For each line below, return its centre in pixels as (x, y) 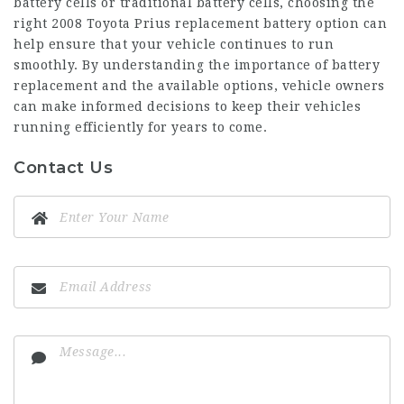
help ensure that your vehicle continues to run (174, 45)
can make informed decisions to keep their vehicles (187, 107)
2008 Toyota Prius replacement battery (182, 24)
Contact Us (63, 168)
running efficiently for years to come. (140, 128)
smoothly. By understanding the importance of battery (197, 65)
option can (349, 24)
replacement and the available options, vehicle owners (199, 86)
